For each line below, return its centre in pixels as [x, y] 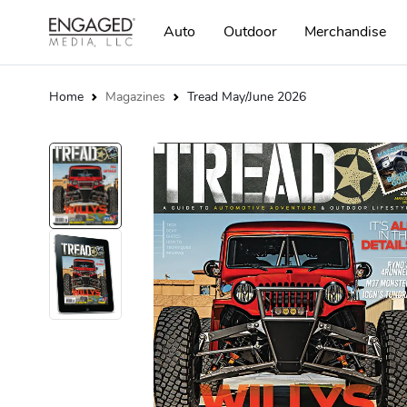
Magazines [135, 96]
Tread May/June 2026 [247, 96]
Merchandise [345, 32]
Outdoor [250, 32]
